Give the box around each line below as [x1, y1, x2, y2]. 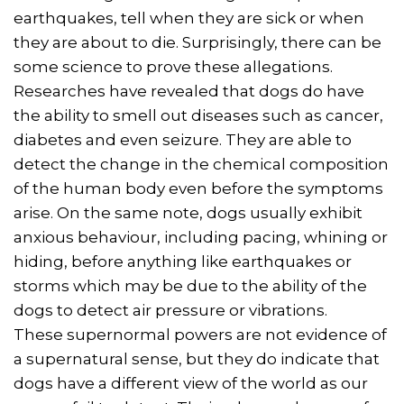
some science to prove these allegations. [14, 58, 333, 77]
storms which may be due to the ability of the [14, 277, 367, 296]
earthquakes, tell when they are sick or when [14, 9, 364, 28]
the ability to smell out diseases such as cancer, [14, 106, 383, 125]
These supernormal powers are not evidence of [14, 326, 387, 344]
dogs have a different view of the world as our [14, 374, 368, 393]
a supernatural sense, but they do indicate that [14, 350, 380, 369]
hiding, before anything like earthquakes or [14, 252, 352, 271]
